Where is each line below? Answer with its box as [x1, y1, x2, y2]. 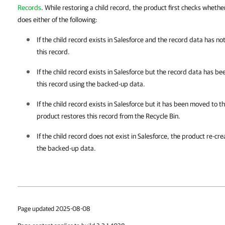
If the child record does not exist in [37, 132, 138, 140]
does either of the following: [18, 16, 97, 24]
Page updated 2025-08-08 [18, 205, 90, 212]
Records [18, 4, 41, 12]
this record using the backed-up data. [37, 80, 145, 88]
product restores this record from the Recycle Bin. [37, 112, 180, 120]
